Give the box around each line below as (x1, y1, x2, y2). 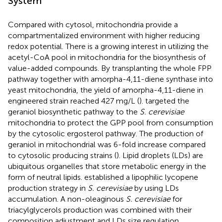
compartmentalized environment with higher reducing (8, 31, 200, 41)
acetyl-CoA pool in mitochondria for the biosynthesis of (8, 53, 206, 62)
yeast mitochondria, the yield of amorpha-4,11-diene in (8, 85, 203, 95)
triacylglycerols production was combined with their (8, 205, 192, 215)
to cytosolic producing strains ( (8, 151, 116, 161)
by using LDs (132, 183, 179, 193)
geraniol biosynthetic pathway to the (8, 107, 140, 117)
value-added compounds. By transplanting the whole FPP (8, 63, 212, 73)
